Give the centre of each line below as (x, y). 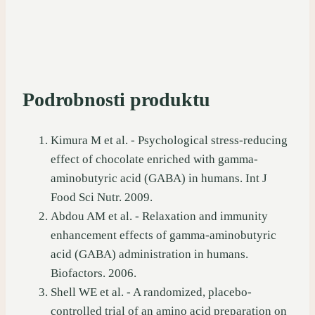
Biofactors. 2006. (94, 274)
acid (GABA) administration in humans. (149, 255)
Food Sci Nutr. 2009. (102, 198)
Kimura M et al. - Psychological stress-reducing (169, 141)
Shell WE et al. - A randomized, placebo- (151, 292)
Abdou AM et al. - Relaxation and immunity (159, 217)
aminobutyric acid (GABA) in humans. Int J (159, 179)
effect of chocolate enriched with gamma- (154, 160)
